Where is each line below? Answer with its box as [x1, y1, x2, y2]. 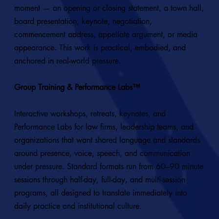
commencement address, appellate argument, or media [14, 29, 197, 40]
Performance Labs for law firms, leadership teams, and [14, 122, 194, 132]
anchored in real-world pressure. [14, 56, 121, 66]
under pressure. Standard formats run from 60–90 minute [14, 161, 203, 172]
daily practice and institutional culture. [14, 201, 142, 212]
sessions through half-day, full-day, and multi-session [14, 175, 185, 185]
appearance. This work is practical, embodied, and [14, 43, 186, 53]
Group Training [14, 82, 65, 93]
